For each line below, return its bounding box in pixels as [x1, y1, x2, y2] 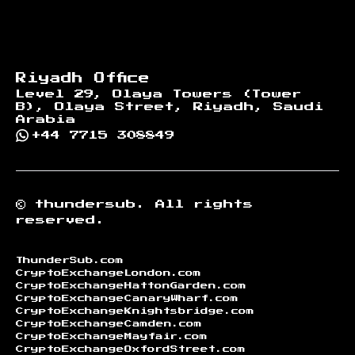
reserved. [16, 215, 105, 225]
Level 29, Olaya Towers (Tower [16, 89, 302, 99]
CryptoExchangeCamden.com [16, 319, 202, 327]
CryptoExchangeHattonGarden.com [16, 281, 246, 289]
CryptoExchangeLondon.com [16, 268, 201, 277]
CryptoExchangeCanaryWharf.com [16, 293, 239, 302]
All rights [146, 199, 254, 209]
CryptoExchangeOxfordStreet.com [16, 344, 246, 353]
